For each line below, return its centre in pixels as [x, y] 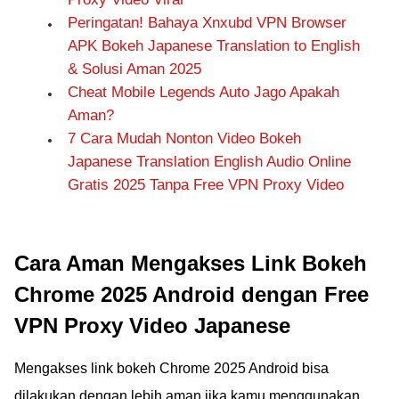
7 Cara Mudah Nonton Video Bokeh [184, 138]
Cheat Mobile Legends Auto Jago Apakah [204, 92]
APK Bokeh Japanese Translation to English [214, 46]
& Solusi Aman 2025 [134, 69]
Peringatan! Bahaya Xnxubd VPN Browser [207, 23]
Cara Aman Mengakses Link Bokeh [191, 263]
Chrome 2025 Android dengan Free [191, 294]
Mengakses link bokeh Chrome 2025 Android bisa [171, 368]
